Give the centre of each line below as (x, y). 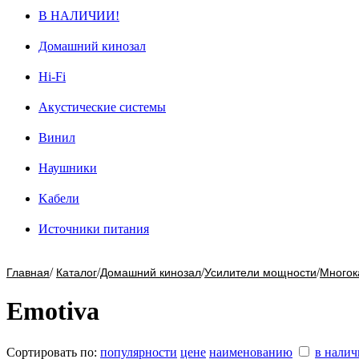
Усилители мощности (260, 272)
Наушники (68, 168)
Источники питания (94, 229)
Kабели (59, 198)
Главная (28, 272)
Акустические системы (102, 107)
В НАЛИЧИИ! (79, 16)
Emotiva (53, 311)
